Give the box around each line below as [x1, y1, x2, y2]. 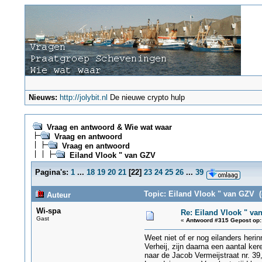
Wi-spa [36, 206, 61, 215]
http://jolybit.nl [60, 93, 108, 102]
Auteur [44, 191, 71, 199]
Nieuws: [29, 93, 58, 102]
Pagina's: [35, 168, 68, 177]
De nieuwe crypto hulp [108, 93, 185, 102]
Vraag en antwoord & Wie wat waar [46, 123, 172, 132]
